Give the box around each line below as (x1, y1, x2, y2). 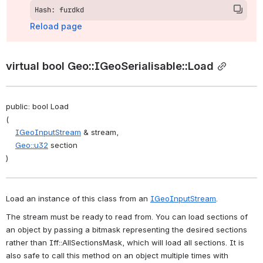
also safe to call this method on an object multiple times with (6, 251, 228, 261)
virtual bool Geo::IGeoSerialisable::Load (6, 59, 214, 73)
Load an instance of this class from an (6, 193, 150, 203)
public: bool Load (6, 101, 69, 111)
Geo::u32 (15, 140, 48, 150)
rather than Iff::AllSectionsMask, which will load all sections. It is (6, 238, 244, 248)
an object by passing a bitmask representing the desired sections (6, 225, 247, 235)
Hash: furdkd (35, 5, 84, 15)
